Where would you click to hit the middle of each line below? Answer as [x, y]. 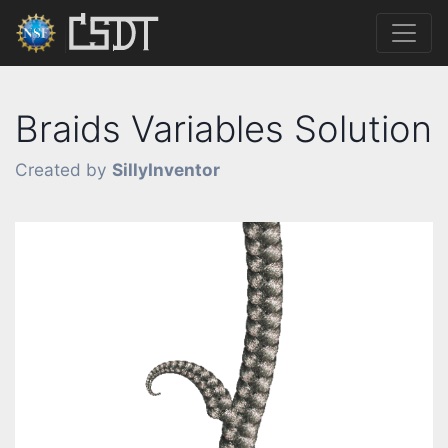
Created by [63, 169]
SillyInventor [166, 169]
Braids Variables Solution [223, 128]
